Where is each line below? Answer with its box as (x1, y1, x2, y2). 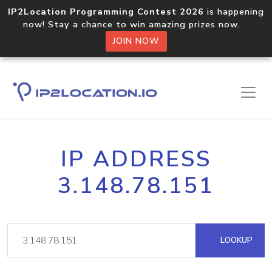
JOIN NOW (112, 35, 160, 47)
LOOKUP (218, 234, 253, 246)
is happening (204, 5, 264, 18)
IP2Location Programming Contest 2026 (8, 5, 204, 18)
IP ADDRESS (61, 144, 211, 174)
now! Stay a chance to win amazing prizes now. (23, 18, 249, 30)
